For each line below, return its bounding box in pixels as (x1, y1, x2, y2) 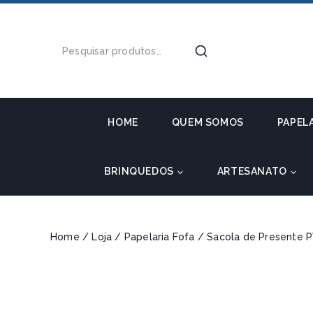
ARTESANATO (217, 166, 287, 177)
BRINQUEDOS (103, 166, 174, 177)
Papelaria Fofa (124, 231, 195, 242)
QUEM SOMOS (171, 117, 244, 128)
